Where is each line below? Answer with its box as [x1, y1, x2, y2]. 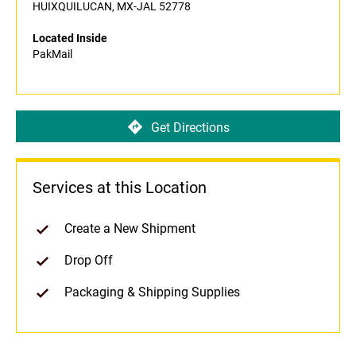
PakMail [33, 48, 72, 61]
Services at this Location [33, 178, 207, 198]
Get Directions [150, 119, 230, 135]
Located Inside [33, 32, 107, 45]
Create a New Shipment [64, 221, 195, 237]
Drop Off [64, 253, 113, 269]
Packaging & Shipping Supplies [64, 284, 240, 300]
